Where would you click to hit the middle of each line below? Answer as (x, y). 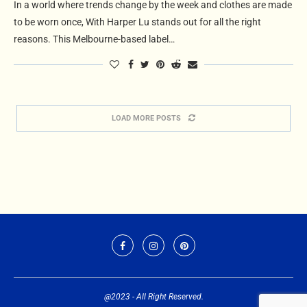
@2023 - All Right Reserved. (153, 296)
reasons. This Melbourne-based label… (94, 39)
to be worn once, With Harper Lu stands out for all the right (137, 22)
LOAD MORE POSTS (146, 118)
